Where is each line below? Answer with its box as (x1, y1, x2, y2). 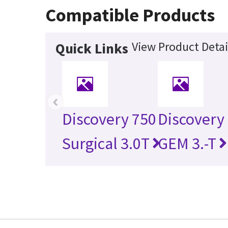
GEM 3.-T (158, 133, 217, 154)
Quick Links (55, 39, 129, 58)
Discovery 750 (62, 109, 157, 130)
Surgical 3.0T (62, 133, 150, 154)
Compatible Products (45, 4, 215, 27)
